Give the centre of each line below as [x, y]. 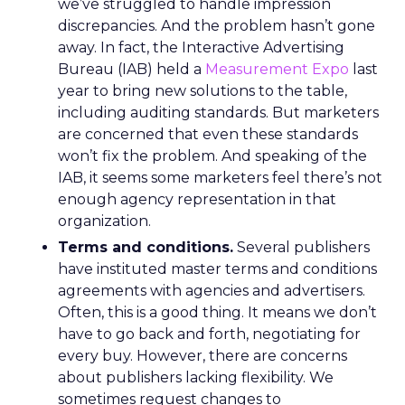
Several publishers [301, 247]
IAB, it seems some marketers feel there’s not [220, 178]
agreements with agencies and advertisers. [212, 291]
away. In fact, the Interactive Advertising [201, 47]
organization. [104, 221]
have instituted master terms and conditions [217, 269]
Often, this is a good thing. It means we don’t [217, 312]
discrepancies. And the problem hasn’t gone [217, 26]
